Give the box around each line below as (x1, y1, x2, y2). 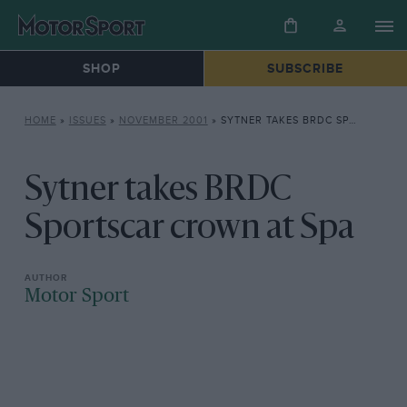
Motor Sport (24, 286, 129, 307)
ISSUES (68, 114, 106, 127)
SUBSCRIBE (267, 61, 344, 77)
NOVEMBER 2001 (118, 114, 208, 127)
